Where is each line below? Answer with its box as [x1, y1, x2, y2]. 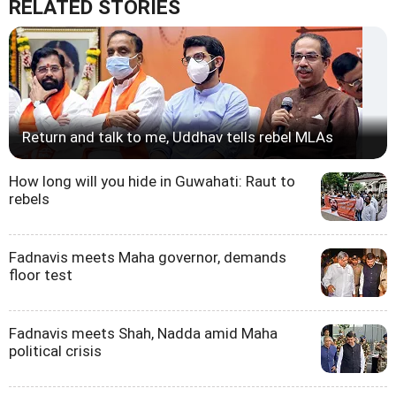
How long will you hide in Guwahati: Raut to [9, 172, 295, 191]
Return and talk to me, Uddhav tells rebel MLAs [22, 128, 333, 147]
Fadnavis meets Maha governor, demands [9, 248, 286, 267]
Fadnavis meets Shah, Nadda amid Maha [9, 324, 278, 343]
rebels [9, 190, 49, 209]
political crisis [9, 342, 102, 361]
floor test [9, 266, 72, 285]
